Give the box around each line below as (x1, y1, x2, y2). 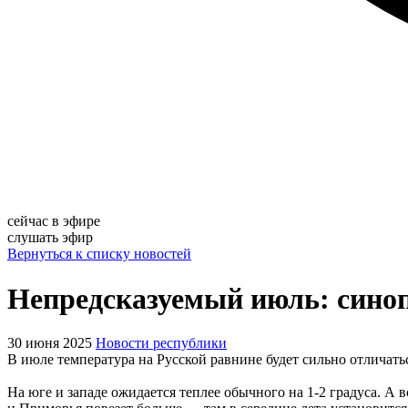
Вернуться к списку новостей (7, 246, 191, 262)
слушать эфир (7, 229, 93, 246)
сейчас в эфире (7, 213, 100, 229)
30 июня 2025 (7, 335, 92, 352)
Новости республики (96, 335, 227, 352)
